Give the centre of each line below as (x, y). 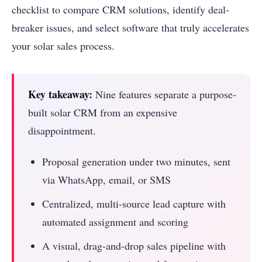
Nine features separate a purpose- (164, 94)
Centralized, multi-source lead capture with (134, 204)
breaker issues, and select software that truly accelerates (130, 28)
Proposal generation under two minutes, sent (136, 162)
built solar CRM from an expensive (103, 113)
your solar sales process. (63, 46)
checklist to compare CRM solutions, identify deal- (120, 10)
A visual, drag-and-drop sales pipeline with (134, 246)
